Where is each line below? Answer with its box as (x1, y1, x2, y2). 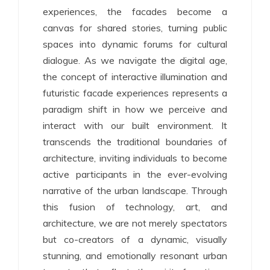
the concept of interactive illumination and (43, 71, 227, 83)
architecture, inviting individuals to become (43, 152, 227, 164)
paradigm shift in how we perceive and (43, 103, 227, 115)
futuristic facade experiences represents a (43, 87, 227, 99)
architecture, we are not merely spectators (43, 217, 227, 229)
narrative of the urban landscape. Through (43, 184, 227, 196)
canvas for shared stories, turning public (43, 22, 227, 34)
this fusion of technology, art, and (43, 201, 227, 213)
